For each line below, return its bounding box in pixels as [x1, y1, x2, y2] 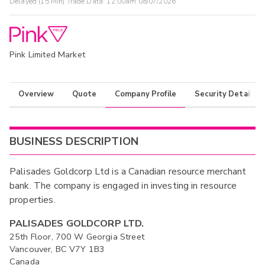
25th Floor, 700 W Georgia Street [9, 231, 144, 243]
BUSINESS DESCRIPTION [9, 134, 139, 149]
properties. [9, 193, 56, 207]
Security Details [194, 89, 257, 100]
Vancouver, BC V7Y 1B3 [9, 243, 105, 256]
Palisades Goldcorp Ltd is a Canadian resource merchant [9, 165, 247, 179]
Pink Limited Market [9, 49, 85, 61]
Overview [18, 89, 54, 100]
